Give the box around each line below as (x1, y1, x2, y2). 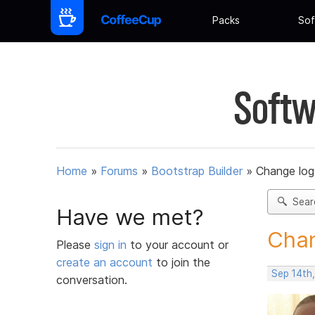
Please (56, 237, 94, 252)
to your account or (130, 237, 229, 252)
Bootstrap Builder (151, 164, 243, 179)
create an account (56, 255, 153, 269)
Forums (101, 164, 138, 179)
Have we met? (56, 203, 204, 231)
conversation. (56, 272, 127, 287)
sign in (94, 237, 130, 252)
